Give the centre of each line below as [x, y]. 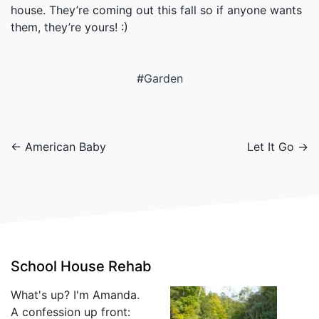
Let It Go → [278, 146]
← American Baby [58, 146]
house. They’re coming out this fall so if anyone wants [156, 10]
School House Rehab [81, 266]
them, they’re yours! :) [69, 27]
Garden [163, 78]
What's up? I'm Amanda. [75, 294]
